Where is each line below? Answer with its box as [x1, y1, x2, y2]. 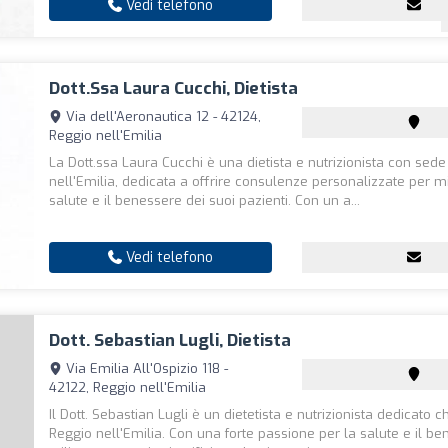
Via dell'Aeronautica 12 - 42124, [62, 108, 262, 125]
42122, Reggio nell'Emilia [49, 379, 207, 396]
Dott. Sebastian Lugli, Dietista [49, 329, 292, 352]
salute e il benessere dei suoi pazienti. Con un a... [49, 192, 361, 209]
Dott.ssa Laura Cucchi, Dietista [49, 77, 299, 100]
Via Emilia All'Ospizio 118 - [62, 360, 229, 377]
